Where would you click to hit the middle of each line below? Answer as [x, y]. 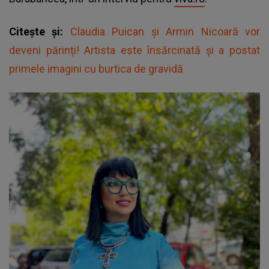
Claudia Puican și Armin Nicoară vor [165, 32]
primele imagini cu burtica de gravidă [96, 69]
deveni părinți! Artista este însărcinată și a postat [134, 50]
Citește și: [40, 32]
